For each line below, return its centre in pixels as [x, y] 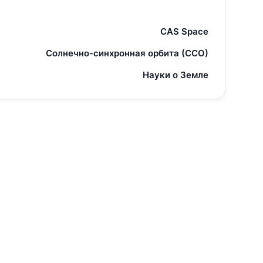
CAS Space [184, 31]
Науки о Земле [176, 75]
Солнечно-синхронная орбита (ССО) [127, 53]
